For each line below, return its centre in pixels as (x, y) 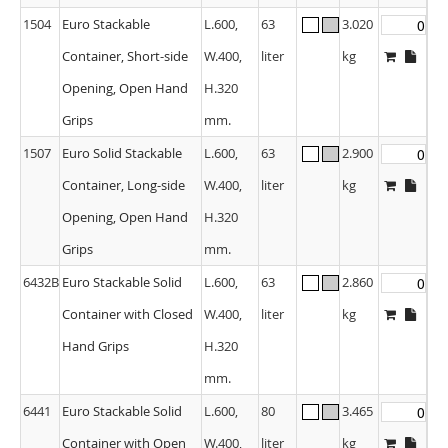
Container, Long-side (123, 184)
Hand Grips (95, 345)
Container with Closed (127, 313)
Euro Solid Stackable (122, 152)
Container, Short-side (125, 55)
